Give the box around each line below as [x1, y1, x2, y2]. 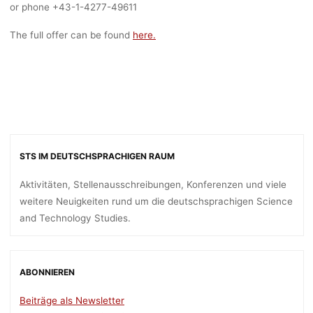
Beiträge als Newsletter [20, 295, 124, 307]
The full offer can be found [9, 29, 133, 41]
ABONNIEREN [20, 266, 75, 277]
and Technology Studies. [20, 212, 131, 224]
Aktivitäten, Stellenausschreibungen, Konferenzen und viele [20, 178, 286, 190]
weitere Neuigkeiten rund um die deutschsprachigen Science [20, 195, 293, 207]
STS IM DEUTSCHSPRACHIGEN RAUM [20, 150, 175, 161]
